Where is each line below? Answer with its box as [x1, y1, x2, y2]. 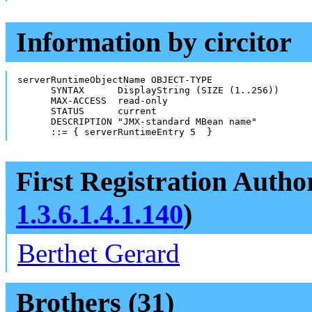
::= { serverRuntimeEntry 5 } [17, 126, 212, 137]
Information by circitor [16, 26, 292, 58]
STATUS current [17, 105, 157, 116]
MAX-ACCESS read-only [17, 95, 168, 106]
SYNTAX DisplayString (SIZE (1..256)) [17, 84, 279, 95]
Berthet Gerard [17, 237, 180, 268]
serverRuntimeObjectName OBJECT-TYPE [17, 74, 212, 85]
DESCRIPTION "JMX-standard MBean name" [17, 116, 257, 127]
